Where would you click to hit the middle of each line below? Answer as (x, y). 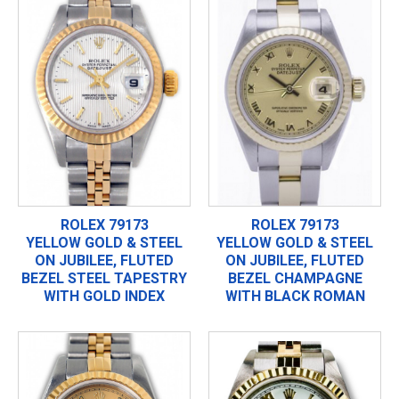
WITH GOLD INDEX (104, 296)
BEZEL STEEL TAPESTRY (104, 278)
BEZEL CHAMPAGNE (295, 278)
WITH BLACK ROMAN (295, 296)
